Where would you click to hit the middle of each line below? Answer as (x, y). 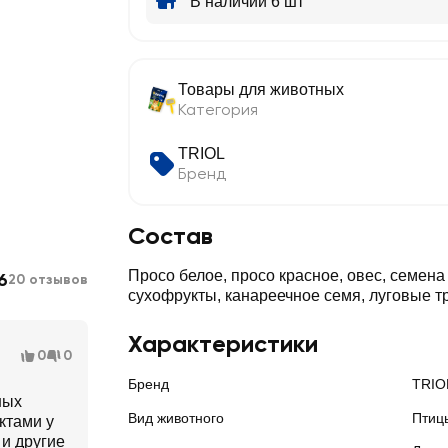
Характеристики (223, 343)
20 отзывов (48, 279)
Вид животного (176, 418)
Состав (170, 235)
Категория (218, 109)
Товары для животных (261, 89)
